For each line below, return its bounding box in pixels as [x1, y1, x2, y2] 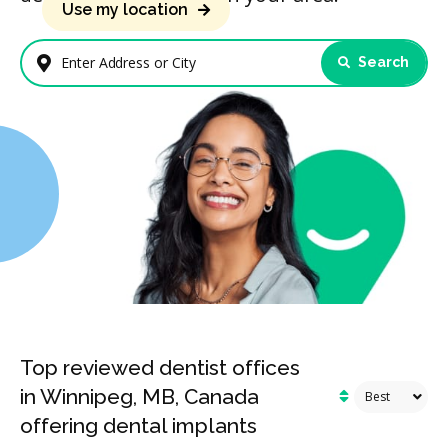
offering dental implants [20, 413, 257, 439]
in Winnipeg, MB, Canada [20, 384, 259, 410]
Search [355, 54, 409, 71]
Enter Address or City [36, 61, 194, 84]
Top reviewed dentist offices [20, 355, 300, 381]
